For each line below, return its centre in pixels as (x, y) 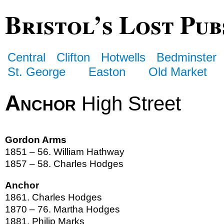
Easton (107, 71)
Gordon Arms (36, 140)
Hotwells (123, 57)
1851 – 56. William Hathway (65, 152)
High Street (128, 103)
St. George (36, 71)
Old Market (178, 71)
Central (26, 57)
